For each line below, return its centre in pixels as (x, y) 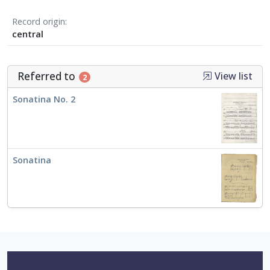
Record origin (39, 22)
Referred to (48, 77)
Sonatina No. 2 (44, 99)
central (28, 34)
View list (232, 76)
